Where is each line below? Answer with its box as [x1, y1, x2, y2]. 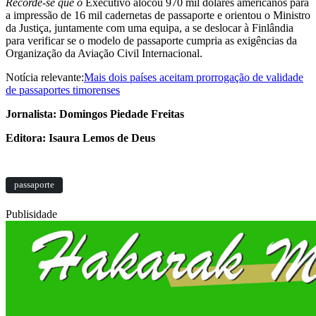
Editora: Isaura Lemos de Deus [6, 132, 155, 145]
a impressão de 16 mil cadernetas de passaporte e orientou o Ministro [6, 9, 310, 22]
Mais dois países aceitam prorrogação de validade [84, 71, 303, 84]
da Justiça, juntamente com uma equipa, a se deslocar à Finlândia [6, 22, 293, 35]
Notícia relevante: [6, 71, 84, 84]
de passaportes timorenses [6, 84, 120, 97]
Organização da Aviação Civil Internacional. [6, 47, 202, 60]
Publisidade [6, 208, 57, 221]
